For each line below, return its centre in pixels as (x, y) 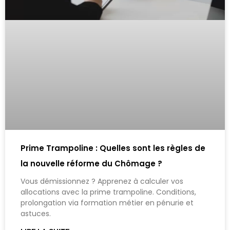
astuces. (36, 213)
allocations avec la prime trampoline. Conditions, (108, 192)
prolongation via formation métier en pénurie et (107, 203)
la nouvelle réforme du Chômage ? (91, 163)
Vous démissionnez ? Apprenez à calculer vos (102, 181)
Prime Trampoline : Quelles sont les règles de (113, 148)
